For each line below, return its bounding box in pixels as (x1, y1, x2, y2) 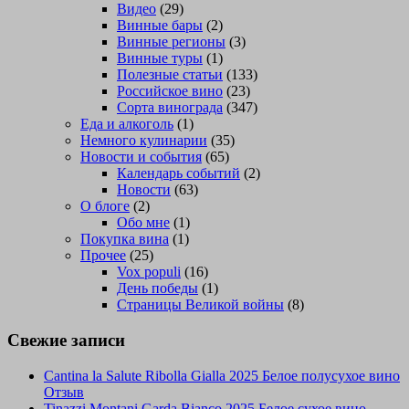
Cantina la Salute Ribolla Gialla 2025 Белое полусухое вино (44, 367, 400, 383)
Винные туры (117, 50, 203, 67)
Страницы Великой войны (117, 297, 284, 313)
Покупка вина (80, 231, 169, 247)
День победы (117, 280, 198, 297)
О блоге (80, 198, 130, 215)
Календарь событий (117, 165, 240, 182)
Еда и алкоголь (80, 116, 173, 132)
